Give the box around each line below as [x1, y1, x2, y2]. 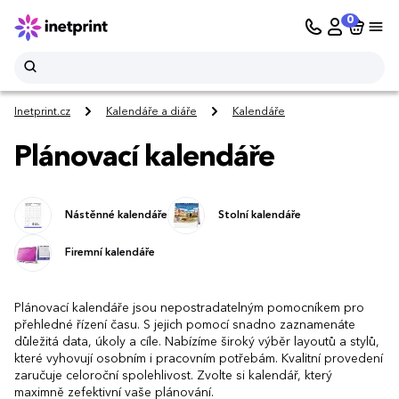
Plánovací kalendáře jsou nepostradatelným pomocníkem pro [14, 301, 364, 314]
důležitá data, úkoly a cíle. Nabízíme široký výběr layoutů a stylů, [14, 335, 379, 348]
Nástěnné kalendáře [65, 209, 167, 221]
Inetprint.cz [14, 107, 70, 118]
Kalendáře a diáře [106, 107, 197, 118]
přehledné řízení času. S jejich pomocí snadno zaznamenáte [14, 318, 355, 331]
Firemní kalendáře [65, 247, 155, 258]
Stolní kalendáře [218, 209, 301, 221]
